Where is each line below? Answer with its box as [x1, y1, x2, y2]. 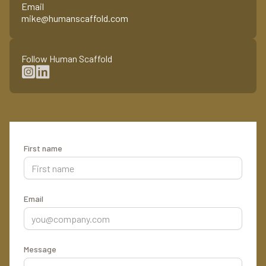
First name [24, 143, 62, 153]
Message [24, 244, 56, 254]
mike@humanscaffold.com [21, 12, 128, 24]
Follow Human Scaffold [21, 53, 112, 64]
